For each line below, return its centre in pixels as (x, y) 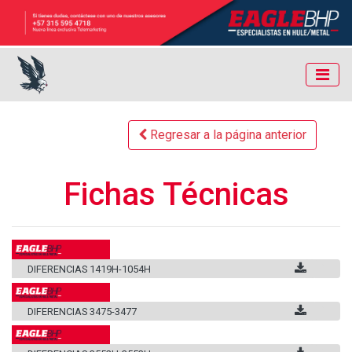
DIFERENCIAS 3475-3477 (82, 311)
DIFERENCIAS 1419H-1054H (89, 269)
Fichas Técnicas (176, 195)
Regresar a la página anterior (227, 135)
